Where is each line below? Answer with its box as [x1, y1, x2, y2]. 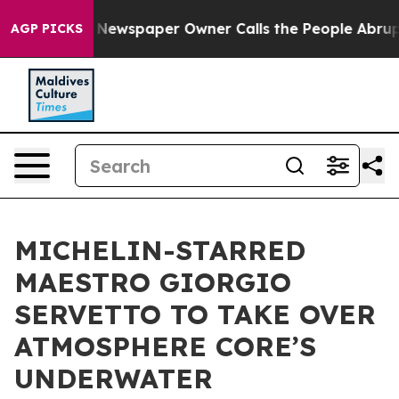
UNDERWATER [14, 362, 213, 395]
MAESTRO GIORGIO [14, 265, 291, 299]
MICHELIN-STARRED [14, 233, 305, 267]
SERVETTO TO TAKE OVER [14, 297, 376, 331]
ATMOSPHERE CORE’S [14, 330, 316, 363]
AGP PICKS [11, 20, 83, 37]
